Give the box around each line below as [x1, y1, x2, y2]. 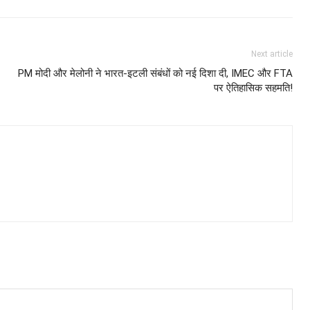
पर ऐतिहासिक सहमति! [214, 82, 293, 94]
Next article [251, 49, 293, 59]
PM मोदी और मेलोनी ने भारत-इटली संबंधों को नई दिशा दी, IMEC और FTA [18, 67, 293, 80]
